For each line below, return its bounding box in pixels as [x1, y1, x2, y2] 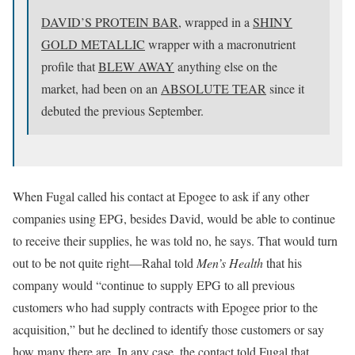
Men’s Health [197, 254, 263, 271]
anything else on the [174, 58, 277, 74]
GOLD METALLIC [41, 36, 145, 52]
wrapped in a [181, 13, 253, 30]
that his [263, 254, 302, 271]
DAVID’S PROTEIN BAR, [41, 13, 181, 30]
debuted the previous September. [41, 102, 204, 119]
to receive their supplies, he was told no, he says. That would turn [13, 232, 338, 249]
